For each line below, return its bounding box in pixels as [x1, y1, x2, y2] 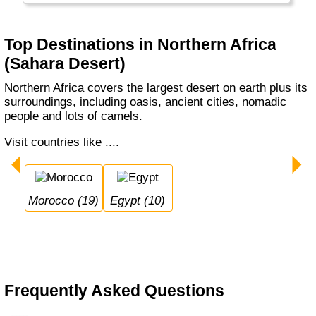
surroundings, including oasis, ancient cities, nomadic [4, 95, 287, 109]
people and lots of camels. [4, 109, 143, 123]
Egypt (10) [118, 193, 166, 207]
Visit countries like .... [12, 135, 120, 150]
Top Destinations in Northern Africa [4, 35, 277, 54]
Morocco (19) [38, 193, 99, 207]
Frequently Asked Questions [4, 281, 225, 300]
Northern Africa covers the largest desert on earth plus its [4, 81, 13, 95]
